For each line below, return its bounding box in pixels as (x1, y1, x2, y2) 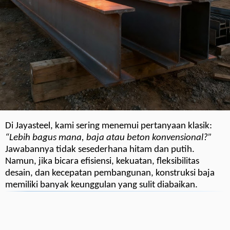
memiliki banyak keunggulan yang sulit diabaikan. (5, 180, 198, 190)
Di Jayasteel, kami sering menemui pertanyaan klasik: (5, 121, 212, 131)
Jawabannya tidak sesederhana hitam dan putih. (5, 145, 195, 155)
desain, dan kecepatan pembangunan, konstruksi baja (5, 168, 215, 179)
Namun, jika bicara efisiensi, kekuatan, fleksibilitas (5, 157, 199, 167)
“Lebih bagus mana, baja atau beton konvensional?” (5, 133, 212, 143)
